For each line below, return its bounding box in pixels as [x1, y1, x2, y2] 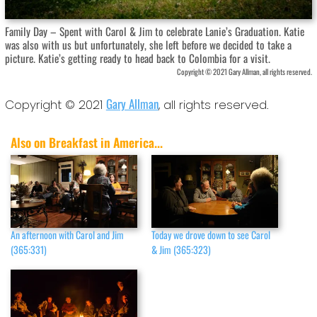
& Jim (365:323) [151, 241, 211, 257]
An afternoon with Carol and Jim [11, 226, 125, 242]
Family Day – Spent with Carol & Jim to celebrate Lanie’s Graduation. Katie [5, 23, 304, 39]
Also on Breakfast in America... [11, 133, 163, 152]
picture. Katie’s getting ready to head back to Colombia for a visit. [5, 50, 270, 66]
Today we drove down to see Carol [151, 226, 270, 242]
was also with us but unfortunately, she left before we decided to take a [5, 36, 292, 52]
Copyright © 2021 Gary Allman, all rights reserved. [177, 65, 312, 77]
